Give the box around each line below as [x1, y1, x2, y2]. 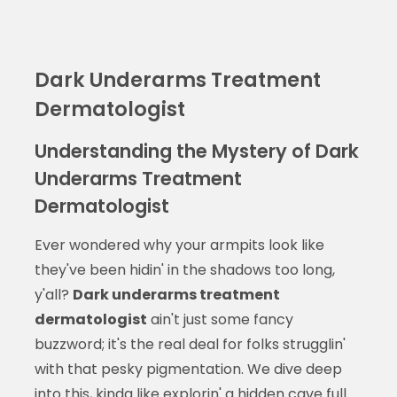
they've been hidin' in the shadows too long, [34, 259, 335, 280]
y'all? [34, 284, 73, 305]
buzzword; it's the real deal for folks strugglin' [34, 333, 346, 354]
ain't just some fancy [146, 308, 293, 330]
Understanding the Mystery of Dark [34, 137, 359, 164]
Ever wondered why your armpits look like [34, 234, 324, 255]
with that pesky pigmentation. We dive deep [34, 358, 342, 379]
